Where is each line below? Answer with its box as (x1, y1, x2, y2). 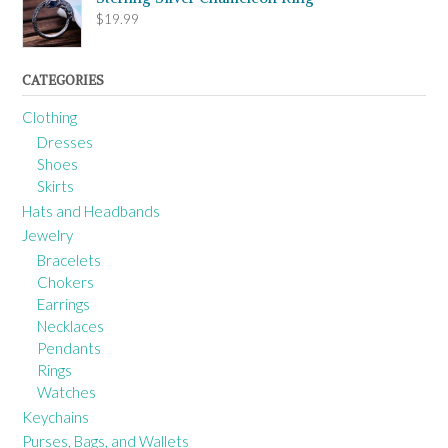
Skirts (37, 177, 74, 196)
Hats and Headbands (22, 202, 160, 221)
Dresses (37, 133, 93, 152)
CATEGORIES (22, 72, 104, 90)
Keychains (22, 408, 89, 427)
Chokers (37, 273, 94, 292)
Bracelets (37, 251, 101, 270)
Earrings (37, 295, 90, 314)
